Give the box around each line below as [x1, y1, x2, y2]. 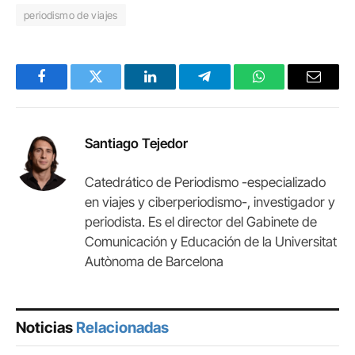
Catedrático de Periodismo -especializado [85, 174, 326, 191]
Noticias [16, 319, 76, 338]
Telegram [203, 81, 258, 96]
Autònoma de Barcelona [85, 254, 223, 270]
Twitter [94, 81, 136, 96]
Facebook [40, 81, 96, 96]
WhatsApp [258, 81, 319, 96]
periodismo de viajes [24, 9, 118, 22]
